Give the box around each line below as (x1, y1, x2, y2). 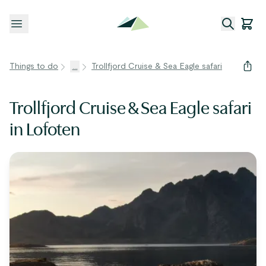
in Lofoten (9, 119, 80, 140)
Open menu (18, 18, 66, 28)
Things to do (9, 62, 58, 71)
